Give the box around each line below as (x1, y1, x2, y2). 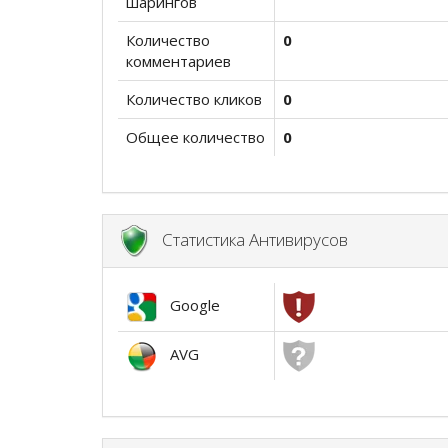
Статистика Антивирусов (150, 227, 348, 251)
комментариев (126, 51, 231, 71)
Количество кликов (126, 89, 262, 109)
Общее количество (126, 127, 265, 147)
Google (158, 295, 220, 316)
